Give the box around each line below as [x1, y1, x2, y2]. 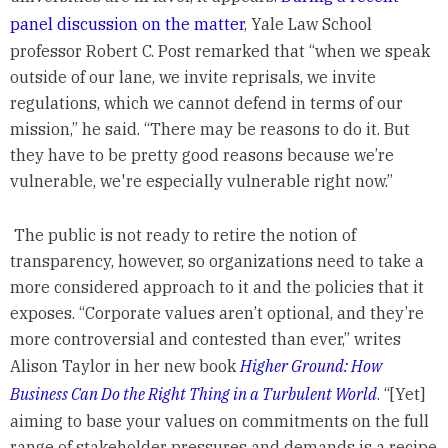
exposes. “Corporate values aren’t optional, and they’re [9, 302, 424, 323]
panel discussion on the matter [9, 13, 244, 34]
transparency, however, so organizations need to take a [9, 250, 424, 271]
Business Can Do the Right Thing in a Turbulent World [9, 383, 377, 404]
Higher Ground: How [239, 355, 382, 376]
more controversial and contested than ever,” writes [9, 328, 401, 349]
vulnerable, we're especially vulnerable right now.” [9, 170, 393, 191]
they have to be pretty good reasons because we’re [9, 144, 394, 165]
